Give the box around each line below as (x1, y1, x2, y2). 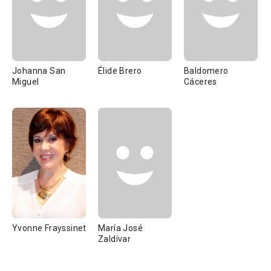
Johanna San (12, 66, 66, 76)
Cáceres (184, 77, 217, 87)
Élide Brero (98, 66, 142, 76)
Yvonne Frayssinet (12, 223, 87, 233)
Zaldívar (98, 234, 131, 244)
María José (98, 223, 143, 233)
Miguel (12, 77, 39, 87)
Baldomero (184, 66, 229, 76)
